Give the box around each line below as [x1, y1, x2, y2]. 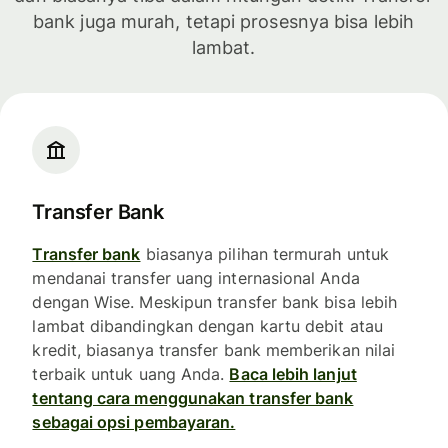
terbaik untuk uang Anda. [32, 364, 230, 385]
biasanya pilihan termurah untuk [140, 244, 390, 265]
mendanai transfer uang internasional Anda [32, 268, 360, 289]
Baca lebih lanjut [229, 364, 357, 385]
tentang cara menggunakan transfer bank [32, 388, 354, 409]
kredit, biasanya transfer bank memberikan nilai [32, 340, 396, 361]
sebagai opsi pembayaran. [32, 412, 236, 433]
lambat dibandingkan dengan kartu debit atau [32, 316, 383, 337]
